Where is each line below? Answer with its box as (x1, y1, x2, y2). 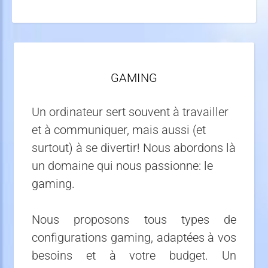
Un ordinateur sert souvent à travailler (32, 105, 229, 119)
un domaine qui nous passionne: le (32, 159, 213, 173)
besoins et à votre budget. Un (32, 248, 236, 263)
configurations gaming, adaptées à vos (32, 230, 236, 245)
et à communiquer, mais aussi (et (32, 123, 206, 137)
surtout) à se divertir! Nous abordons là (32, 141, 236, 155)
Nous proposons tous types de (32, 212, 236, 227)
